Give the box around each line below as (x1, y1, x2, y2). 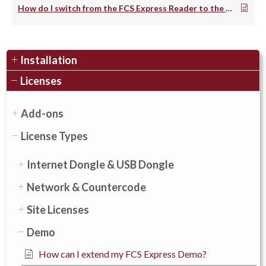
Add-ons (21, 107, 64, 121)
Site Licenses (27, 203, 89, 217)
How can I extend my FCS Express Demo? (39, 248, 207, 260)
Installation (20, 53, 77, 67)
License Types (21, 129, 88, 143)
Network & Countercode (27, 180, 146, 194)
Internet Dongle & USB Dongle (27, 158, 174, 172)
